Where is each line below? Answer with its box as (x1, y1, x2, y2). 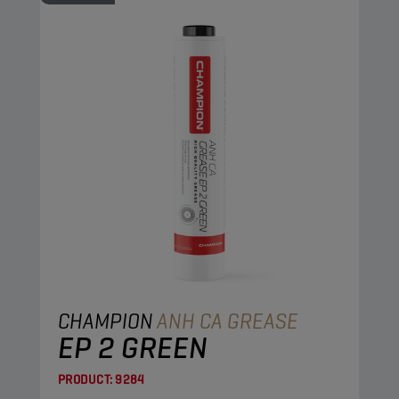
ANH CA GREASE (157, 307, 298, 335)
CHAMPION (58, 307, 153, 335)
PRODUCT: (58, 371, 112, 387)
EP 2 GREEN (58, 328, 208, 367)
